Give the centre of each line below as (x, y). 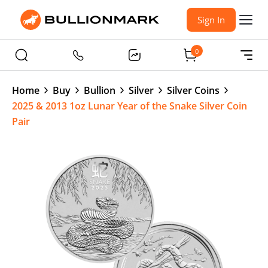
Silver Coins (193, 90)
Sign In (211, 20)
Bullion (100, 90)
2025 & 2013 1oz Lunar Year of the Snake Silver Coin (130, 106)
